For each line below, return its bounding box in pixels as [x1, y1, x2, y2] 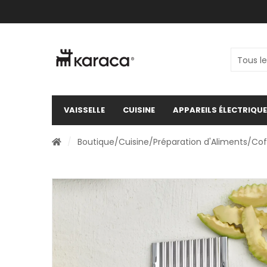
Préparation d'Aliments [153, 136, 247, 148]
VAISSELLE [64, 104, 105, 116]
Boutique [77, 136, 114, 148]
